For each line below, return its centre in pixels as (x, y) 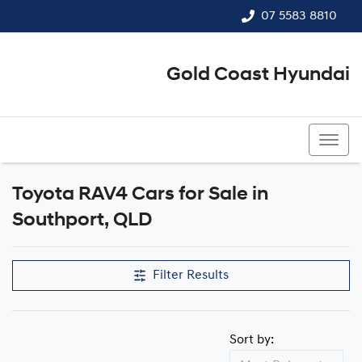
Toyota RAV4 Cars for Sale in (140, 195)
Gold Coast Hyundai (258, 75)
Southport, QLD (82, 221)
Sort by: (252, 340)
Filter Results (191, 276)
